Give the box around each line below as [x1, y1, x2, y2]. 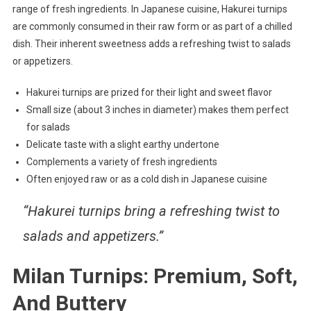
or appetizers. [12, 55, 73, 67]
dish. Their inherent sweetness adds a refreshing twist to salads [12, 37, 291, 49]
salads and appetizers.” [22, 227, 163, 244]
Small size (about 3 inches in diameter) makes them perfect [26, 103, 289, 115]
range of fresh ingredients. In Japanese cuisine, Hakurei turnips [12, 3, 287, 15]
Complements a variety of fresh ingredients [26, 155, 217, 167]
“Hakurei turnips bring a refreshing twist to [22, 202, 280, 219]
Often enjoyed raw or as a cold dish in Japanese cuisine [26, 173, 267, 185]
